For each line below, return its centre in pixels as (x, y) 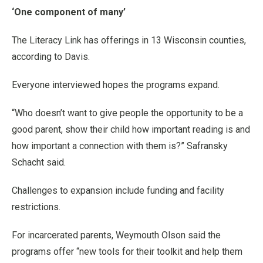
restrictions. (36, 207)
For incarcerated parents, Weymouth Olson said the (116, 235)
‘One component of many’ (69, 12)
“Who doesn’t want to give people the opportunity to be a (127, 113)
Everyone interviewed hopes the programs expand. (116, 85)
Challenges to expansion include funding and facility (118, 190)
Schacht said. (39, 162)
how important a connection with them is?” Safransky (120, 146)
